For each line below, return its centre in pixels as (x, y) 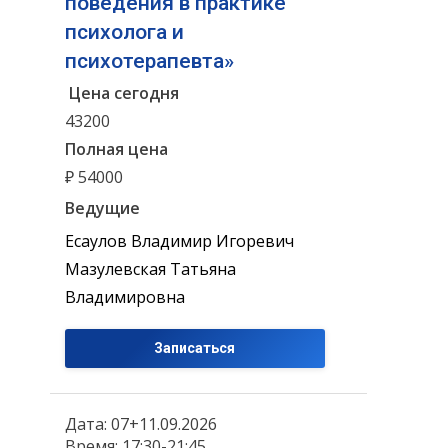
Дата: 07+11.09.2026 (141, 423)
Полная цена (116, 148)
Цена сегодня (124, 92)
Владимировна (125, 296)
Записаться (195, 347)
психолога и (124, 32)
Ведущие (102, 208)
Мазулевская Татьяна (150, 268)
